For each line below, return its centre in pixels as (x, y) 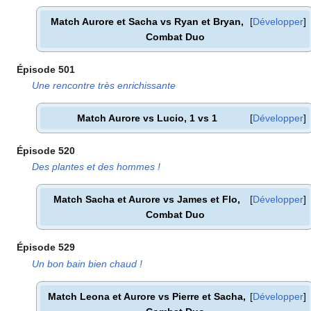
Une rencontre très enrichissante (104, 85)
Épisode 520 (46, 150)
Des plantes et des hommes (94, 167)
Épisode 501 (46, 69)
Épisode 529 (46, 247)
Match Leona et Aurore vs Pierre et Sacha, (147, 296)
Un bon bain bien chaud (85, 263)
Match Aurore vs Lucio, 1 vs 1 (147, 118)
